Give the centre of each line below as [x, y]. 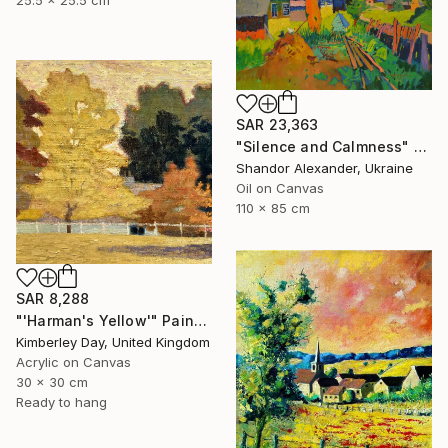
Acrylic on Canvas [73, 361]
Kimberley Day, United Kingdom [113, 341]
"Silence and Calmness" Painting [420, 146]
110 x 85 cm [273, 207]
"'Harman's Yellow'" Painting [200, 320]
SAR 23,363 [277, 124]
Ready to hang [61, 401]
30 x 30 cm [52, 381]
